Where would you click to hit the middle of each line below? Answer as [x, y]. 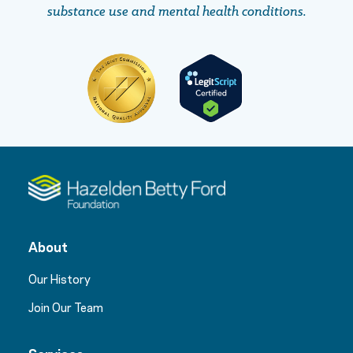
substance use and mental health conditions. [176, 13]
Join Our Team [66, 307]
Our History [59, 279]
